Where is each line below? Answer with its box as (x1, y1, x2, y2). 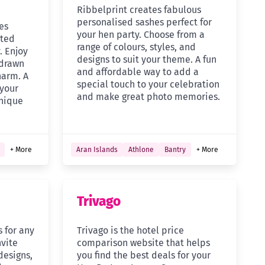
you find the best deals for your (76, 250, 211, 261)
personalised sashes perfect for (76, 17, 212, 28)
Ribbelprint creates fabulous (76, 4, 201, 16)
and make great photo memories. (76, 91, 220, 103)
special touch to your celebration (76, 79, 219, 91)
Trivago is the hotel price (76, 225, 184, 237)
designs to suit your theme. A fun (76, 54, 216, 66)
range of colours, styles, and (76, 41, 196, 53)
